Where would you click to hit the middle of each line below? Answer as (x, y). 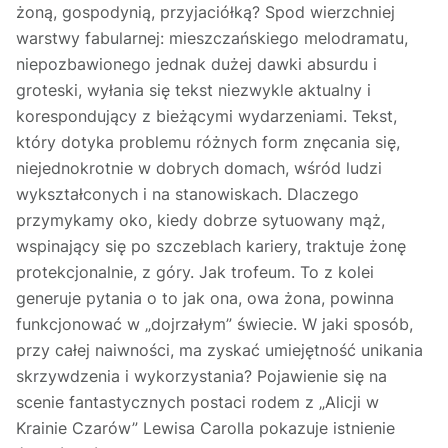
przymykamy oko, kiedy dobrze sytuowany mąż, (200, 220)
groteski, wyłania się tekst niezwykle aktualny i (193, 90)
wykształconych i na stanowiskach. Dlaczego (187, 194)
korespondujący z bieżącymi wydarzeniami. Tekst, (206, 116)
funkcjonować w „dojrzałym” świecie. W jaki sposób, (214, 324)
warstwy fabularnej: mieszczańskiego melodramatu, (212, 38)
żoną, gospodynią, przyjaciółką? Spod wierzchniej (205, 12)
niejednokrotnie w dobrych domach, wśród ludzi (199, 168)
